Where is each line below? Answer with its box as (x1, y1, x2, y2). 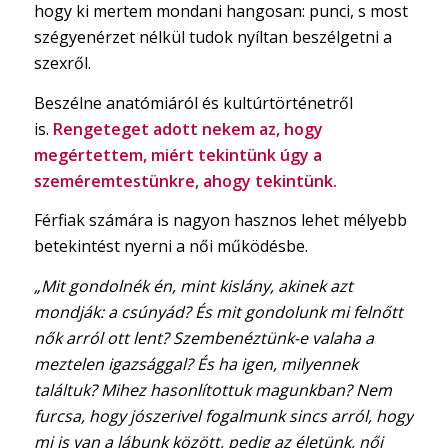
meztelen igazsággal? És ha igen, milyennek (33, 352, 358, 375)
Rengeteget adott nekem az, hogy (52, 117, 323, 140)
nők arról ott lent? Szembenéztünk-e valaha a (33, 326, 374, 349)
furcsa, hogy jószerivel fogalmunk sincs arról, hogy (33, 404, 413, 427)
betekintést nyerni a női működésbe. (33, 235, 308, 258)
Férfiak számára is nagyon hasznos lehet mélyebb (33, 209, 407, 232)
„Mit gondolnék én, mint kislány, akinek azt (33, 274, 353, 297)
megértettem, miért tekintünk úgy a (33, 143, 322, 166)
